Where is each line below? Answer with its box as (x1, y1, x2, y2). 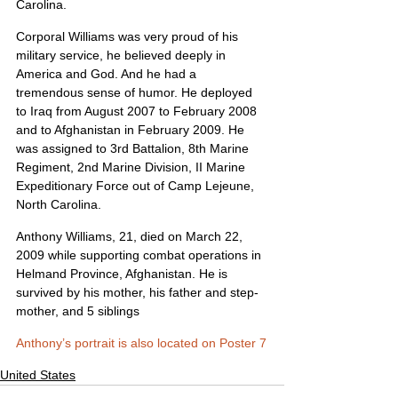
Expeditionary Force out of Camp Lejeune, (16, 179, 258, 193)
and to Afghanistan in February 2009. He (16, 123, 248, 137)
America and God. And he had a (16, 67, 200, 81)
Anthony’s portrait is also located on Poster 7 (16, 336, 267, 350)
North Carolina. (16, 197, 101, 211)
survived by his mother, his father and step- (16, 285, 259, 299)
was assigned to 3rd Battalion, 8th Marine (16, 141, 252, 155)
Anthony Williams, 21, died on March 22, (16, 229, 246, 243)
